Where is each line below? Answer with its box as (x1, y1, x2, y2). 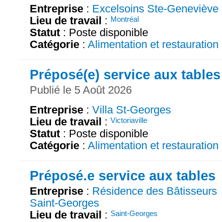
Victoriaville (111, 116, 147, 125)
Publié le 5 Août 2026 (30, 84, 132, 97)
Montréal (111, 14, 139, 23)
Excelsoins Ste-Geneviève (92, 2, 219, 15)
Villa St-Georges (92, 104, 171, 116)
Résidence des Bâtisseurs (92, 185, 217, 198)
